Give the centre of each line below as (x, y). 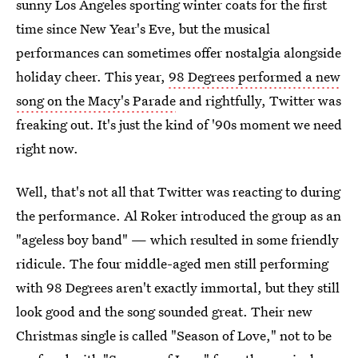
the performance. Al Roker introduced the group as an (179, 215)
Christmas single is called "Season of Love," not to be (174, 335)
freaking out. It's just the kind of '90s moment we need (179, 124)
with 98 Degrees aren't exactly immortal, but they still (178, 287)
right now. (47, 148)
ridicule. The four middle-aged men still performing (172, 263)
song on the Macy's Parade (96, 100)
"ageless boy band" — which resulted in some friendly (177, 239)
